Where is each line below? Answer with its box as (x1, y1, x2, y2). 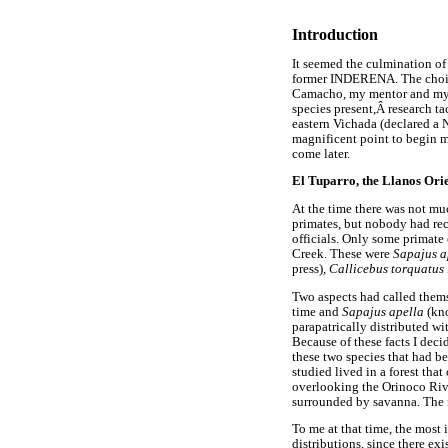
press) (292, 261, 323, 276)
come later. (292, 146, 350, 161)
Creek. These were (292, 246, 393, 261)
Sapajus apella (342, 304, 427, 319)
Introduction (292, 26, 378, 44)
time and (292, 304, 342, 319)
